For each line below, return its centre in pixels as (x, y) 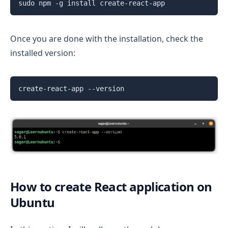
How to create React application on (111, 187)
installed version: (43, 53)
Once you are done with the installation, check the (107, 39)
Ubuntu (33, 203)
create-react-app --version (71, 89)
